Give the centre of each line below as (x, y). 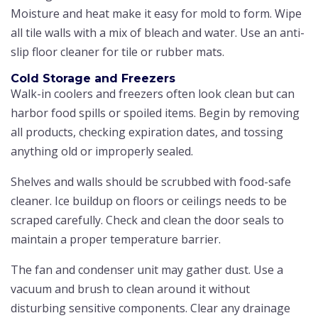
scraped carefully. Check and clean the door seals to (147, 220)
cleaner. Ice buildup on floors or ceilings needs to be (149, 201)
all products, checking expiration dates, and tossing (147, 132)
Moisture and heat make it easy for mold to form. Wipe (156, 13)
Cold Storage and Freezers (93, 78)
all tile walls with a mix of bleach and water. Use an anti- (158, 32)
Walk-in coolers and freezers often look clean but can (153, 93)
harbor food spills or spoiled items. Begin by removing (155, 113)
